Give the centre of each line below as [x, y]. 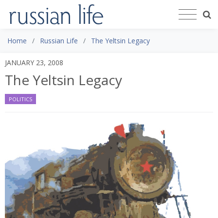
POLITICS [20, 99]
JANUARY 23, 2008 [34, 62]
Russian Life [59, 40]
